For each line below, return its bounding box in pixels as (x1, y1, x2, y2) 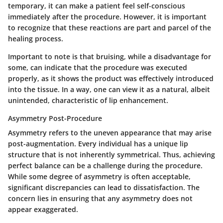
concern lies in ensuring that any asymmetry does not (8, 194, 193, 204)
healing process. (8, 34, 63, 44)
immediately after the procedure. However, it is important (8, 12, 207, 22)
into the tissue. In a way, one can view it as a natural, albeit (8, 85, 210, 95)
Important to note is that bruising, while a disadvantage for (8, 52, 211, 62)
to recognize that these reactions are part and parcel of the (8, 23, 211, 33)
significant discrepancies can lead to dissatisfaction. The (8, 183, 200, 193)
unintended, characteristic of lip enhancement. (8, 96, 168, 106)
